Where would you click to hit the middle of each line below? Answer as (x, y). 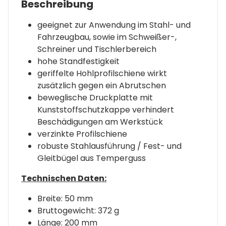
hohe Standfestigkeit (78, 62)
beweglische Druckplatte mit (95, 98)
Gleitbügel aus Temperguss (92, 158)
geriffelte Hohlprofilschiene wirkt (102, 74)
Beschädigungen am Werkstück (100, 122)
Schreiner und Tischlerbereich (97, 49)
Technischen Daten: (64, 179)
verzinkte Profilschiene (82, 134)
